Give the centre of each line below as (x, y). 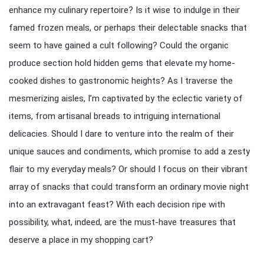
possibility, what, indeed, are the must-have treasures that (122, 222)
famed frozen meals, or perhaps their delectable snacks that (128, 28)
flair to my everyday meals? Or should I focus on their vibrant (128, 169)
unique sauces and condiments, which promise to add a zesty (129, 151)
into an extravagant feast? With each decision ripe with (117, 204)
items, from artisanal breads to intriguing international (115, 116)
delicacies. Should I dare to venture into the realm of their (121, 134)
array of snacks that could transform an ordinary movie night (129, 187)
